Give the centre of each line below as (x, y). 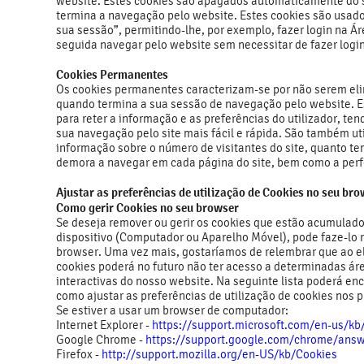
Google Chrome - (101, 340)
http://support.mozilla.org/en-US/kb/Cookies (219, 354)
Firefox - (79, 354)
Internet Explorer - (104, 325)
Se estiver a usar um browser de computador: (172, 310)
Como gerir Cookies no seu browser (149, 208)
